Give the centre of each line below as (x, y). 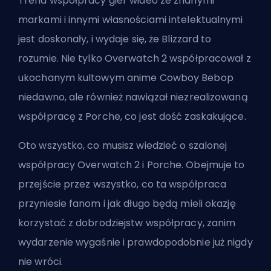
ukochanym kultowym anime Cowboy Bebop (126, 78)
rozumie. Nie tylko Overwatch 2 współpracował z (135, 59)
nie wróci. (41, 262)
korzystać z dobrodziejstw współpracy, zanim (127, 223)
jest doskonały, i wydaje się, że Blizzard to (115, 39)
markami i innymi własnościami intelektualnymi (131, 20)
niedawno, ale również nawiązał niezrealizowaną (133, 97)
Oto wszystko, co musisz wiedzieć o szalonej (123, 146)
